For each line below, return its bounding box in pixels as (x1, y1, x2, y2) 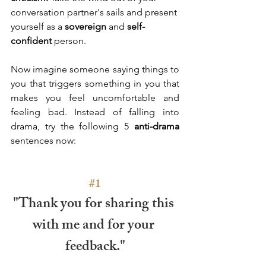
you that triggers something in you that (11, 77, 179, 89)
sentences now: (11, 134, 78, 146)
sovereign (65, 20, 106, 32)
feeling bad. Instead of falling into (11, 106, 179, 118)
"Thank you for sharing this (13, 192, 177, 217)
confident (11, 34, 52, 46)
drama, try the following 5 (11, 120, 134, 132)
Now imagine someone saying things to (11, 63, 179, 75)
